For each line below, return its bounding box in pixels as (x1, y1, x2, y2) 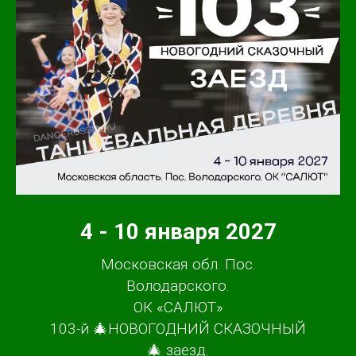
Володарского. (126, 277, 230, 296)
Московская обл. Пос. (100, 255, 256, 274)
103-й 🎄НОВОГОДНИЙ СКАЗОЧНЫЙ (50, 319, 306, 339)
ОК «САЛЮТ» (133, 298, 223, 317)
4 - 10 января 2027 (79, 219, 277, 246)
